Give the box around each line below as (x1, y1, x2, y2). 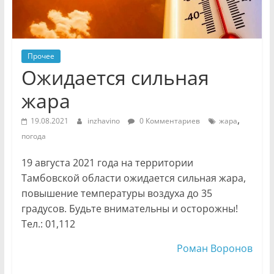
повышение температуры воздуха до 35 (21, 187, 212, 201)
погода (21, 131, 46, 142)
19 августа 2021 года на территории (21, 156, 193, 170)
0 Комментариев (137, 116, 200, 127)
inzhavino (87, 116, 122, 127)
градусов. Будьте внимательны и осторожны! (21, 202, 238, 216)
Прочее (27, 51, 54, 62)
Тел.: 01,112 (21, 217, 75, 231)
